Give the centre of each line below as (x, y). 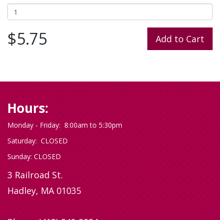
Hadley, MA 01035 (44, 191)
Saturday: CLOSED (38, 141)
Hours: (28, 108)
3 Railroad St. (35, 175)
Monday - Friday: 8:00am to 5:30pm (66, 125)
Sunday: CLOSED (34, 156)
